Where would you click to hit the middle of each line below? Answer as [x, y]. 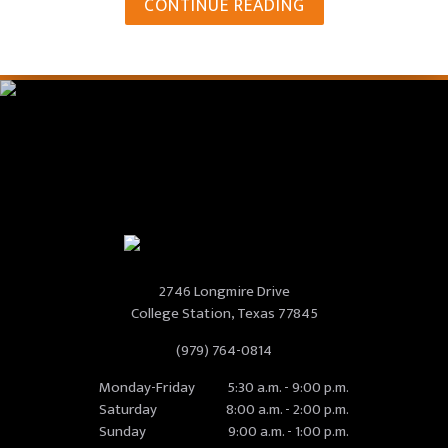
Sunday [122, 431]
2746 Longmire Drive [224, 291]
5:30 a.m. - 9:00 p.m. [288, 387]
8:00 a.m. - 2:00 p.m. [287, 409]
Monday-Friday [147, 387]
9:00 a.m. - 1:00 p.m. [288, 431]
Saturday [128, 409]
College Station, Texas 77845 [224, 313]
